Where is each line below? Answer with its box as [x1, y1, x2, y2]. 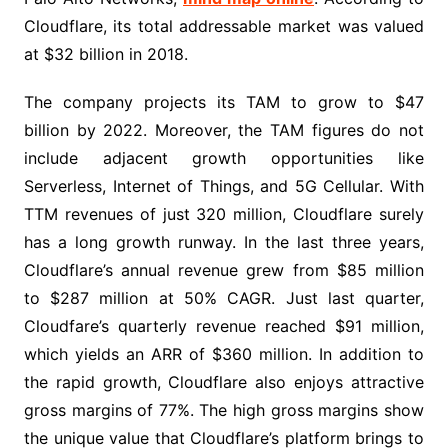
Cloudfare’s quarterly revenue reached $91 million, [23, 316, 425, 337]
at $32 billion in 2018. [23, 44, 188, 65]
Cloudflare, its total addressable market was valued [23, 16, 425, 37]
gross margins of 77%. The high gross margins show [23, 400, 425, 421]
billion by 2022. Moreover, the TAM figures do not [23, 120, 425, 141]
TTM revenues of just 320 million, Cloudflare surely [23, 204, 425, 225]
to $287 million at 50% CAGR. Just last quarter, [23, 288, 425, 309]
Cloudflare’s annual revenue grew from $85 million [23, 260, 425, 281]
